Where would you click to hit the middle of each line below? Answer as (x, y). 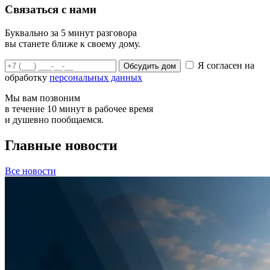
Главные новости (61, 145)
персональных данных (96, 77)
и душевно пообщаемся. (54, 119)
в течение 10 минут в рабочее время (79, 108)
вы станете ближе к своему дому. (73, 43)
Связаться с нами (51, 10)
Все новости (30, 171)
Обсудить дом (150, 66)
